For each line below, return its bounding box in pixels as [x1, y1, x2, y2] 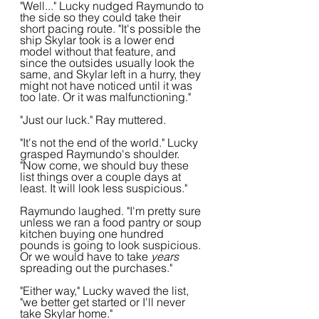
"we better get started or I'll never [20, 295, 188, 309]
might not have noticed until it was [20, 78, 195, 93]
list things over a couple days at [20, 169, 184, 184]
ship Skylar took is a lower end [20, 33, 177, 47]
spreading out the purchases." [20, 261, 172, 275]
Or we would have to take [20, 249, 151, 263]
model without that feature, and [20, 44, 179, 58]
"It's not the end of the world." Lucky [20, 135, 201, 150]
